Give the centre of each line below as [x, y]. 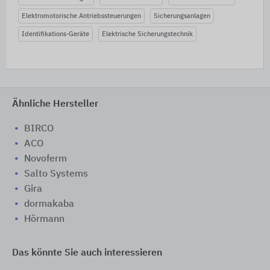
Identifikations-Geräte [55, 34]
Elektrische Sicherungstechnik [147, 34]
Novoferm [46, 159]
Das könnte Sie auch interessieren [87, 253]
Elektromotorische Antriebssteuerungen [81, 16]
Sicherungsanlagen [182, 16]
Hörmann [44, 219]
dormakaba [49, 204]
